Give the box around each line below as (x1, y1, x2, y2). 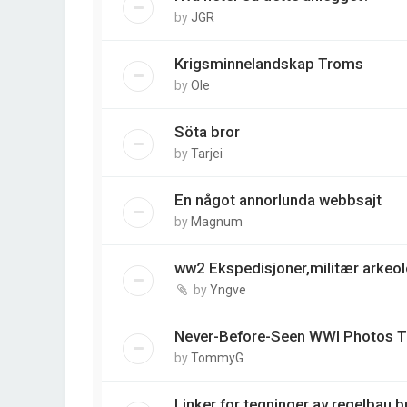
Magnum (191, 214, 243, 229)
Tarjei (191, 146, 223, 161)
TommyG (191, 351, 243, 365)
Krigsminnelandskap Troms (174, 55, 363, 73)
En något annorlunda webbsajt (174, 191, 382, 209)
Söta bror (174, 123, 240, 141)
